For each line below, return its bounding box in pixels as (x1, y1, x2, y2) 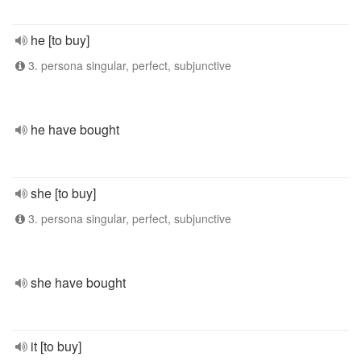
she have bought (31, 273, 126, 292)
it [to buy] (31, 337, 81, 355)
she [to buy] (31, 184, 96, 202)
